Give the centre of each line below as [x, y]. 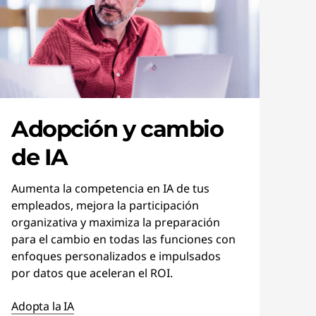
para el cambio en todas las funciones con [123, 239]
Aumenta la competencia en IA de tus [110, 188]
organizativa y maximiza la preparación [116, 222]
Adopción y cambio [117, 129]
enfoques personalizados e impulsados [116, 256]
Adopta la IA [43, 306]
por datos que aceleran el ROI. [92, 273]
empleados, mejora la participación [105, 205]
